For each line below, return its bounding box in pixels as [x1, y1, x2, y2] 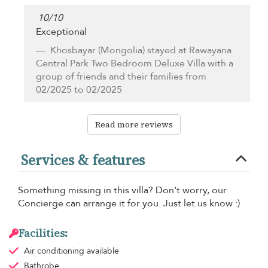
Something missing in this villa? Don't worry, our [18, 183, 227, 197]
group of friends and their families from [36, 69, 206, 83]
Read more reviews [95, 118, 173, 130]
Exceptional [36, 25, 87, 38]
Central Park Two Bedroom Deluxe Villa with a [36, 56, 233, 70]
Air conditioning [23, 245, 87, 257]
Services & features [21, 150, 145, 170]
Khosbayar [50, 43, 96, 57]
